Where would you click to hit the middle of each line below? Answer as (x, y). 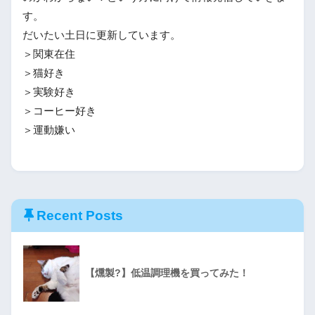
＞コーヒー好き (59, 111)
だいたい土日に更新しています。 (102, 35)
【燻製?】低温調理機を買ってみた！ (167, 272)
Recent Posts (80, 215)
